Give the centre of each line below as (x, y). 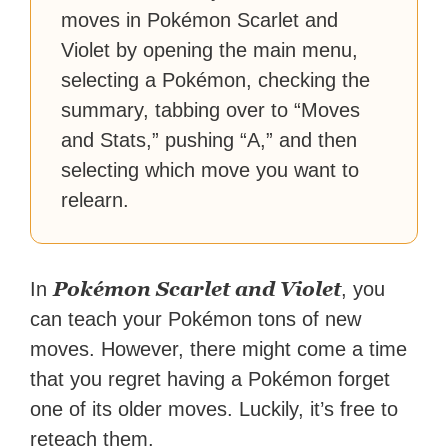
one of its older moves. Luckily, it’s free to (214, 409)
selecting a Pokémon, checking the (216, 80)
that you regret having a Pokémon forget (210, 379)
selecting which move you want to (210, 170)
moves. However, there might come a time (219, 349)
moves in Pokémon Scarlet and (200, 20)
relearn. (95, 200)
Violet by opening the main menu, (210, 50)
